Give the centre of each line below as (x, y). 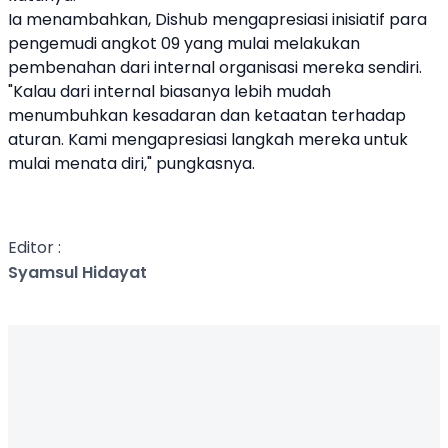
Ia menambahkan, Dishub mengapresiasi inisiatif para (217, 19)
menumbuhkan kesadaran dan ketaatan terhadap (207, 115)
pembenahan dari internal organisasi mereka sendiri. (215, 67)
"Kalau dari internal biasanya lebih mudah (169, 91)
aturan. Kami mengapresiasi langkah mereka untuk (208, 139)
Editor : (34, 247)
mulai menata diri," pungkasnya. (131, 163)
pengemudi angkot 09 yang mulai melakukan (184, 43)
